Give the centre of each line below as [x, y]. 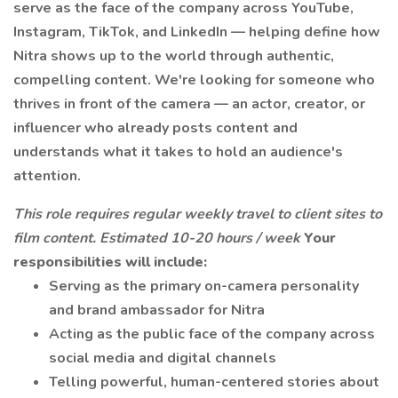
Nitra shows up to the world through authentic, [174, 56]
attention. [47, 176]
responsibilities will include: [110, 262]
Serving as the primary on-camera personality [204, 286]
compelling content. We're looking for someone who [194, 80]
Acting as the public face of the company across [212, 334]
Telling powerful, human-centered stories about [214, 382]
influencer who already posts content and [155, 128]
